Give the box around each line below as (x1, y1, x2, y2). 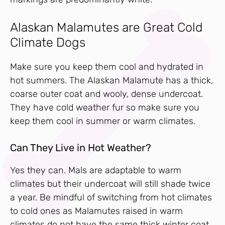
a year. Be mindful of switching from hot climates (10, 192, 212, 203)
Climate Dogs (10, 35, 85, 50)
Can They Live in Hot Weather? (10, 142, 151, 154)
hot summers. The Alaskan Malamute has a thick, (10, 75, 213, 86)
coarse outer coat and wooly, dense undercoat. (10, 88, 203, 100)
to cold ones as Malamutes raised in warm (10, 205, 183, 217)
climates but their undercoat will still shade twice (10, 178, 210, 190)
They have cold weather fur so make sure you (10, 102, 199, 114)
